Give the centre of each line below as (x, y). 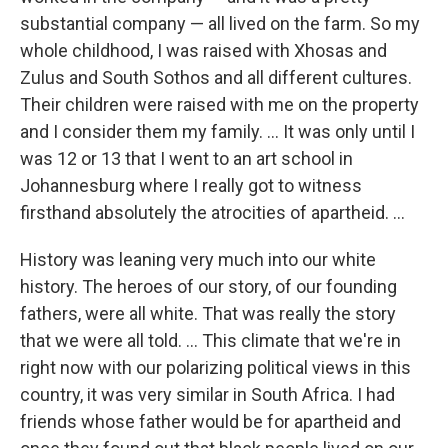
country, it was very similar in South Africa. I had (207, 395)
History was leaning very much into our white (198, 260)
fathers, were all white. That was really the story (208, 314)
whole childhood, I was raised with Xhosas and (203, 51)
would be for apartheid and (296, 422)
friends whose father (103, 422)
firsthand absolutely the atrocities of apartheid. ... (212, 213)
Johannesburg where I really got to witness (191, 186)
